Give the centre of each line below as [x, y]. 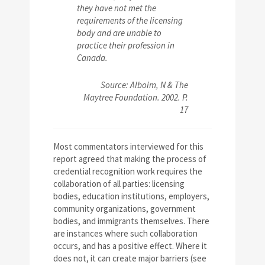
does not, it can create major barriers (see [130, 258]
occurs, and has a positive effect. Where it [130, 245]
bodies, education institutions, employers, [131, 196]
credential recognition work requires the [128, 171]
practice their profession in [126, 45]
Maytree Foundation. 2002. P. [136, 97]
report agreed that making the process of [130, 159]
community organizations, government [125, 208]
